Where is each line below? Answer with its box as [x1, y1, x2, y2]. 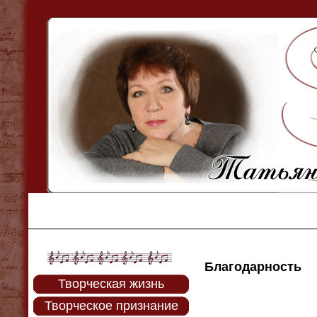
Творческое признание [44, 299, 178, 313]
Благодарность [204, 260, 301, 275]
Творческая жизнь [58, 277, 164, 291]
